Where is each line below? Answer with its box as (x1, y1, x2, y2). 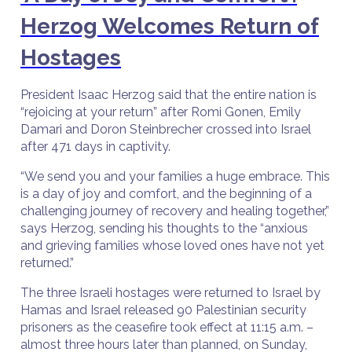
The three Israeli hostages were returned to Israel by (20, 285, 321, 300)
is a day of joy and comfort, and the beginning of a (20, 186, 312, 201)
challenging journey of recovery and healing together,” (20, 203, 329, 218)
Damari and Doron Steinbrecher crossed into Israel (20, 122, 311, 137)
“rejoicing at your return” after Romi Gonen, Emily (20, 104, 301, 119)
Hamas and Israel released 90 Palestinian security (20, 302, 306, 317)
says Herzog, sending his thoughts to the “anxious (20, 221, 308, 236)
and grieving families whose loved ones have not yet (20, 238, 324, 253)
